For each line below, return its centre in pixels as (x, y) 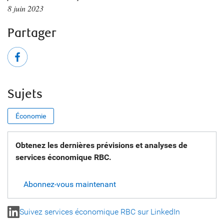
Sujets (25, 94)
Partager (32, 33)
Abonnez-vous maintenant (70, 184)
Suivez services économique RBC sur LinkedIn (100, 212)
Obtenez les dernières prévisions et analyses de (101, 145)
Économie (31, 116)
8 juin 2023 (25, 8)
